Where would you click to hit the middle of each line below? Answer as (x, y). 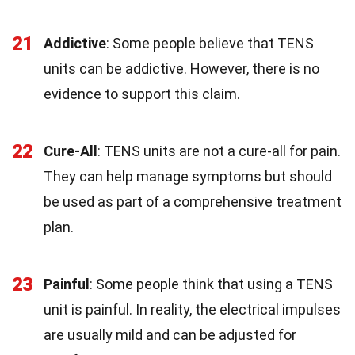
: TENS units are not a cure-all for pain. (219, 151)
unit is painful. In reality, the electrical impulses (192, 309)
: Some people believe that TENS (210, 43)
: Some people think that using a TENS (211, 284)
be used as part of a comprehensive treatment (193, 202)
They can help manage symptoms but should (188, 176)
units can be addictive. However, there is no (181, 69)
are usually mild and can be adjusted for (170, 335)
